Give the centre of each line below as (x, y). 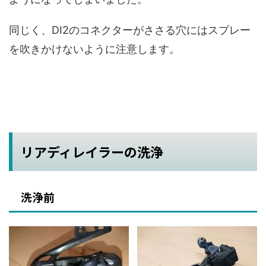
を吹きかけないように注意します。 (94, 49)
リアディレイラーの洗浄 (92, 151)
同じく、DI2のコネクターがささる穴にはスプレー (130, 30)
